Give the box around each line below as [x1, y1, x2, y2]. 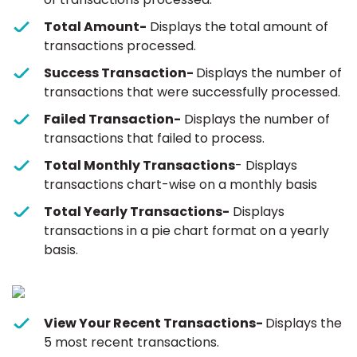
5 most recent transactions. [44, 333, 219, 352]
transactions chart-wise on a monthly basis [44, 175, 317, 194]
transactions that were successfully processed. [44, 83, 340, 102]
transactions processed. [44, 37, 196, 56]
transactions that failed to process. [44, 129, 265, 148]
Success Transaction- [44, 64, 196, 83]
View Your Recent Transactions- [44, 314, 265, 333]
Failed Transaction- [44, 110, 181, 129]
